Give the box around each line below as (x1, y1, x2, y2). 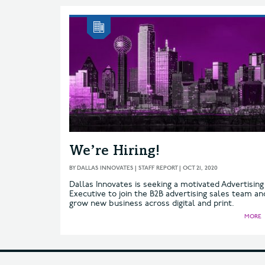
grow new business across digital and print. (69, 198, 234, 208)
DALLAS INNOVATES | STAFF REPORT (77, 164, 177, 172)
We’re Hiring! (69, 144, 160, 159)
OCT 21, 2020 (183, 164, 218, 172)
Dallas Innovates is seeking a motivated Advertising (69, 179, 264, 189)
